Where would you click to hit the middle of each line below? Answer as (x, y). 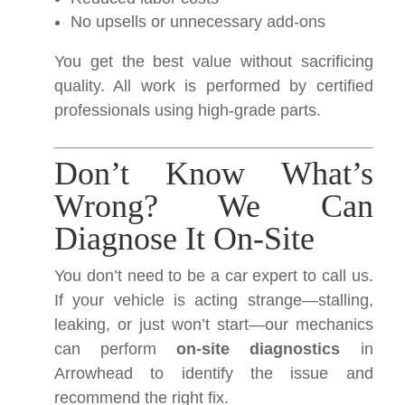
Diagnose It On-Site (184, 239)
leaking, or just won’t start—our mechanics (214, 325)
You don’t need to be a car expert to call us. (214, 276)
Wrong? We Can (214, 206)
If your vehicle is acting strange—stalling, (214, 300)
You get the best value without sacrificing (214, 61)
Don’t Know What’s (214, 174)
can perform (116, 349)
